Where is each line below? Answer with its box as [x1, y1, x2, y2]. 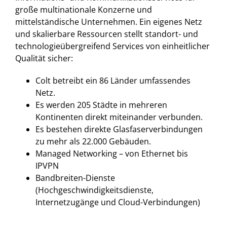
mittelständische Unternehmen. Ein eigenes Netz [15, 16, 202, 27]
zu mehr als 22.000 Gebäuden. [35, 136, 151, 147]
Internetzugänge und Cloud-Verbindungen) [35, 197, 200, 208]
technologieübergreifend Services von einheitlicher [15, 41, 210, 52]
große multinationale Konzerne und [15, 4, 152, 15]
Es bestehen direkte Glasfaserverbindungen [35, 124, 203, 135]
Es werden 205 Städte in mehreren [35, 99, 167, 110]
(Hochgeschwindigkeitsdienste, [35, 184, 154, 196]
